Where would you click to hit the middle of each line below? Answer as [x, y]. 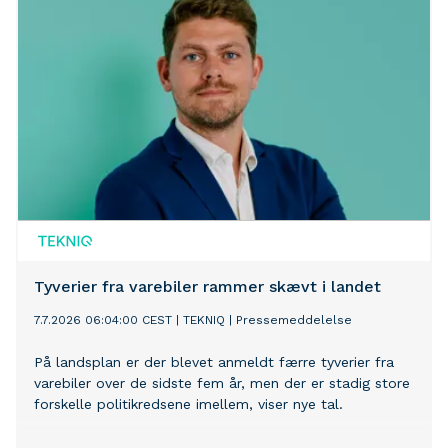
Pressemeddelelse [294, 320]
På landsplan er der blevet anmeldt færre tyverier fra [214, 362]
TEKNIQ [204, 320]
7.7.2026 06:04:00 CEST [103, 320]
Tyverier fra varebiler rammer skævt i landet [207, 287]
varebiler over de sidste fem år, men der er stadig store [222, 383]
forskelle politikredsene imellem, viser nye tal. [188, 404]
